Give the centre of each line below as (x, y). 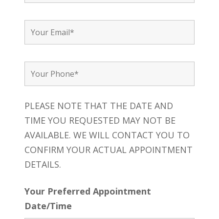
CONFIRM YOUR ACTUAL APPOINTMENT (108, 150)
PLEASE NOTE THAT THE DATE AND (99, 106)
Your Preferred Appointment (88, 191)
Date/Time (48, 206)
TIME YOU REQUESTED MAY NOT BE (100, 120)
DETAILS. (43, 164)
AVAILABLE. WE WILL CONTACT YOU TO (107, 135)
